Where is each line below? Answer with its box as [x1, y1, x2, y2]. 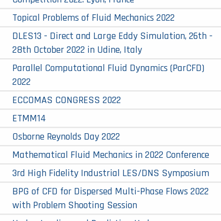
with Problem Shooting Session [12, 198, 137, 212]
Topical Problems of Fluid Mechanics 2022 [12, 11, 175, 24]
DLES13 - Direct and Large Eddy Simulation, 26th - [12, 29, 213, 42]
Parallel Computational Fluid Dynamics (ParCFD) [12, 61, 204, 74]
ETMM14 [12, 111, 46, 125]
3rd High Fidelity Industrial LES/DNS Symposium [12, 166, 209, 180]
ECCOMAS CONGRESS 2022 [12, 93, 121, 107]
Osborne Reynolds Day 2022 [12, 130, 120, 143]
